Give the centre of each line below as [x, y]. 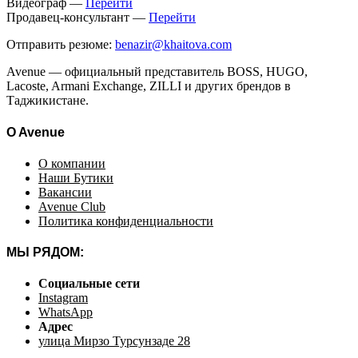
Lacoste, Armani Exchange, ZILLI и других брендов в [149, 86]
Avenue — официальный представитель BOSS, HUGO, [157, 72]
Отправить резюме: [61, 45]
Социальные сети [89, 284]
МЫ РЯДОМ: [45, 253]
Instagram [63, 298]
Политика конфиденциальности [126, 221]
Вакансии [65, 192]
